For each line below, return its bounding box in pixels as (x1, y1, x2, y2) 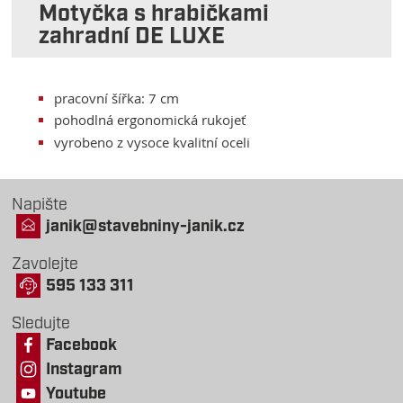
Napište (12, 196, 68, 214)
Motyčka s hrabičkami (39, 4, 270, 27)
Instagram (46, 361, 123, 379)
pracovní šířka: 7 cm (54, 88, 180, 107)
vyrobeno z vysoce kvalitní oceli (54, 133, 251, 152)
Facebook (46, 336, 118, 354)
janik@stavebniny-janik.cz (46, 218, 246, 236)
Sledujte (12, 315, 71, 333)
